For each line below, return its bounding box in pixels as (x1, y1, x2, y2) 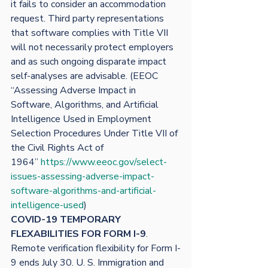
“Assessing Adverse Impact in (11, 84, 138, 97)
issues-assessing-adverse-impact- (11, 170, 154, 183)
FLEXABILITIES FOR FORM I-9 (11, 227, 146, 240)
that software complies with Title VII (11, 26, 170, 39)
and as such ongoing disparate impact (11, 55, 169, 68)
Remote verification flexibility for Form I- (11, 242, 181, 255)
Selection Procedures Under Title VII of (11, 127, 180, 140)
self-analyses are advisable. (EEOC (11, 69, 160, 83)
